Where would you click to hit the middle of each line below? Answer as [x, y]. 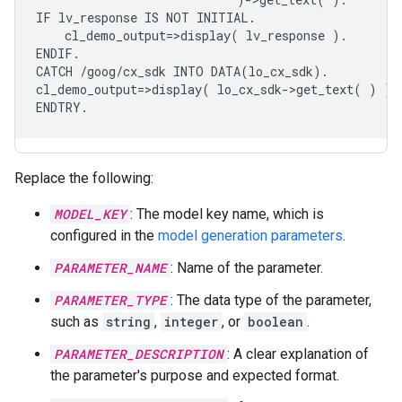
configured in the [104, 236]
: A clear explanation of [298, 354]
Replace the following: [84, 179]
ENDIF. [58, 54]
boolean [275, 322]
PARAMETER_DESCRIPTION [139, 354]
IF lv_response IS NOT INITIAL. [146, 18]
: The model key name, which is [227, 214]
